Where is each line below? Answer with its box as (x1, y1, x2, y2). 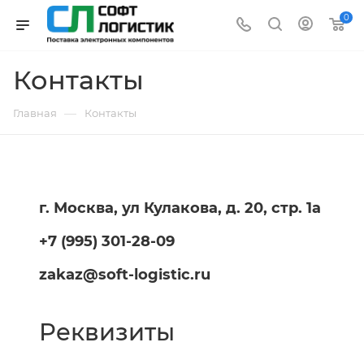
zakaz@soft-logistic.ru (39, 266, 210, 284)
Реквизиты (39, 318, 175, 346)
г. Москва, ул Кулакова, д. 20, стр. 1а (39, 199, 321, 217)
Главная (13, 106, 57, 119)
